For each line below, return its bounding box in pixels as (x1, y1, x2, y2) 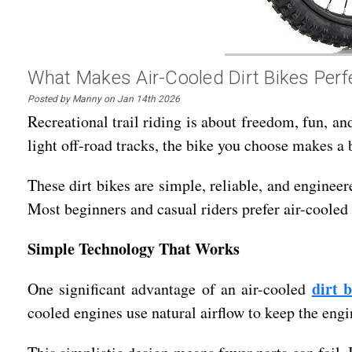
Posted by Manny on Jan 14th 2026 (27, 93, 180, 104)
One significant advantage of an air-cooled (27, 278, 312, 299)
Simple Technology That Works (27, 237, 240, 260)
